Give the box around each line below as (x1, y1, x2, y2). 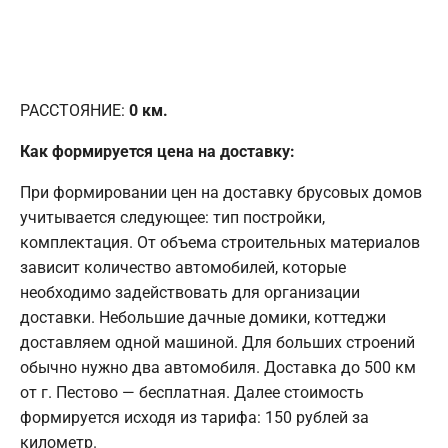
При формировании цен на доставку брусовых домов (20, 182, 422, 202)
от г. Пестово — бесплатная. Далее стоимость (20, 382, 364, 402)
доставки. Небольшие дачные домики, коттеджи (20, 307, 386, 327)
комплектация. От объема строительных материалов (20, 232, 420, 252)
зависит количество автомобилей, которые (20, 257, 346, 277)
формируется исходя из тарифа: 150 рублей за (20, 407, 369, 427)
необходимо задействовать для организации (20, 282, 360, 302)
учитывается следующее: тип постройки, (20, 207, 325, 227)
